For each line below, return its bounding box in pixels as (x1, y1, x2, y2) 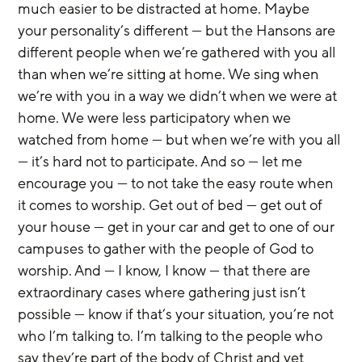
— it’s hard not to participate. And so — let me (18, 152, 306, 171)
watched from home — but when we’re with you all (18, 130, 344, 149)
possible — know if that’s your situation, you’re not (18, 305, 338, 324)
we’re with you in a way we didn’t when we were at (18, 86, 341, 106)
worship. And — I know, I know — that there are (18, 261, 314, 280)
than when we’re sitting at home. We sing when (18, 65, 322, 84)
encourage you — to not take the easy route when (18, 174, 337, 193)
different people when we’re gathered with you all (18, 43, 339, 62)
